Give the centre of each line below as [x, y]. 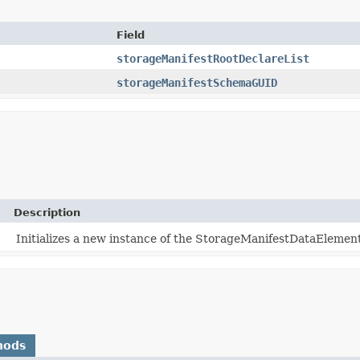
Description [47, 212]
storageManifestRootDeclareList [213, 58]
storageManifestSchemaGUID [197, 82]
